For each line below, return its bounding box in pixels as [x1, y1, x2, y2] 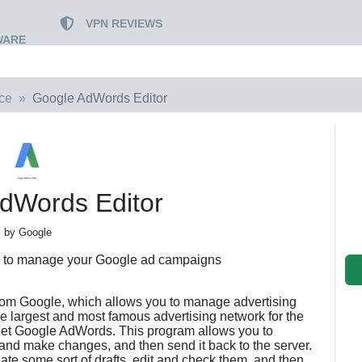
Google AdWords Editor [32, 91, 167, 105]
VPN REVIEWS [85, 17, 162, 31]
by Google [3, 226, 52, 238]
